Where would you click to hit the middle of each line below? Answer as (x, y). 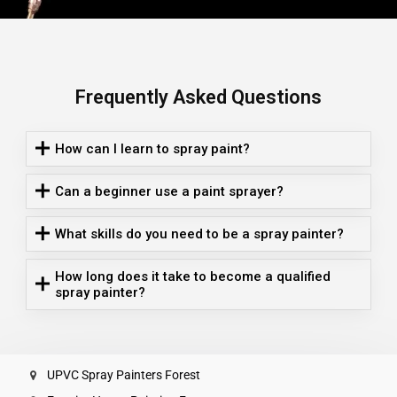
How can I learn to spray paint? (153, 148)
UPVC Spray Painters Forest (124, 374)
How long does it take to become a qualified (193, 276)
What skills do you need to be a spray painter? (200, 234)
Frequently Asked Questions (198, 97)
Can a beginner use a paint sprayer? (170, 191)
